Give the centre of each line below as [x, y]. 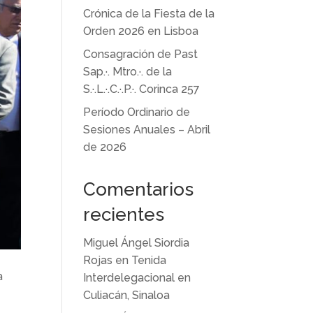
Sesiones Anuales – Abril [147, 130]
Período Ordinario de [137, 112]
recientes [124, 214]
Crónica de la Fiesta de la [149, 14]
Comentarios [139, 189]
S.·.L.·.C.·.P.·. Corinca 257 [142, 89]
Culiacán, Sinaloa [127, 295]
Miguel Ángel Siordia [137, 243]
